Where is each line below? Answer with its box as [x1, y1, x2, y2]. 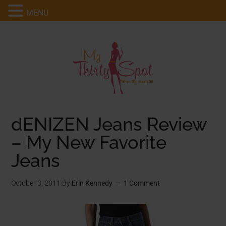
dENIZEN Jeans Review [11, 114, 207, 135]
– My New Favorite [11, 132, 167, 153]
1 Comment [124, 179, 160, 187]
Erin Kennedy [72, 179, 113, 187]
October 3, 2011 [11, 179, 61, 187]
